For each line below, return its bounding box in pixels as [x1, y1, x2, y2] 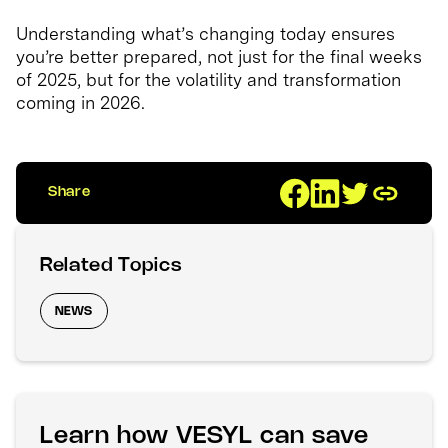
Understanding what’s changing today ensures [16, 23, 395, 45]
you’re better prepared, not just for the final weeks [16, 46, 422, 68]
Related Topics [40, 257, 182, 276]
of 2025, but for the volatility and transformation [16, 69, 401, 91]
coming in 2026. [16, 92, 145, 114]
